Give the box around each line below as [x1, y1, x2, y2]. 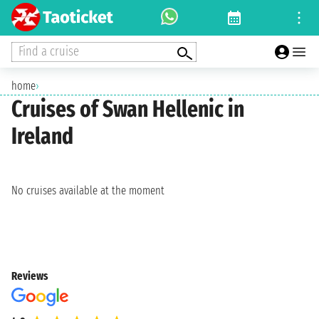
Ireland [11, 122, 73, 150]
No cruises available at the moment [11, 184, 164, 198]
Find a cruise [19, 43, 79, 59]
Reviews [11, 269, 48, 283]
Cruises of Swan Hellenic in [11, 95, 244, 123]
